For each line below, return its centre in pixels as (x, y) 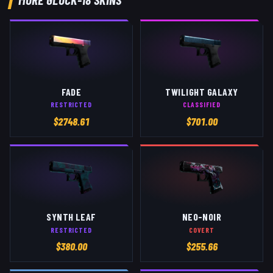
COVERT (202, 229)
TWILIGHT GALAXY (202, 92)
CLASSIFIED (202, 105)
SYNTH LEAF (71, 217)
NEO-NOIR (202, 217)
